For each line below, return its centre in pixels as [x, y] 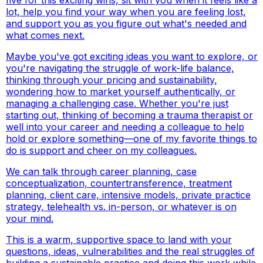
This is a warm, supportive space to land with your [119, 239]
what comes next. [45, 35]
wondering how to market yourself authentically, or [120, 91]
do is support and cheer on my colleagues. [101, 150]
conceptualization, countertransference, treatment [119, 183]
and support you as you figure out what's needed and [126, 23]
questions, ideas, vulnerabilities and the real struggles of [130, 251]
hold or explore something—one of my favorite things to [131, 138]
